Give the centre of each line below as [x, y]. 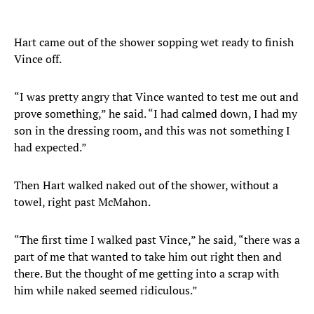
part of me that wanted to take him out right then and [148, 257]
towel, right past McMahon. [82, 202]
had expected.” [50, 148]
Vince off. [38, 59]
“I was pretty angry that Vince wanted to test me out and [156, 97]
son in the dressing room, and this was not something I [152, 131]
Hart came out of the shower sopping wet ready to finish [154, 42]
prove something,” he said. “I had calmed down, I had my [156, 114]
